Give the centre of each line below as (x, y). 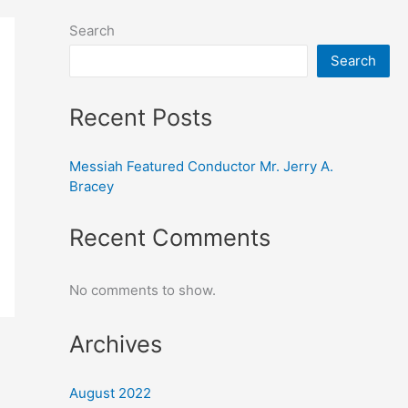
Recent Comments (170, 237)
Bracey (92, 187)
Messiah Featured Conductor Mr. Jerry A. (201, 167)
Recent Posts (141, 117)
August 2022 (110, 393)
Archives (116, 344)
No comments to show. (143, 290)
